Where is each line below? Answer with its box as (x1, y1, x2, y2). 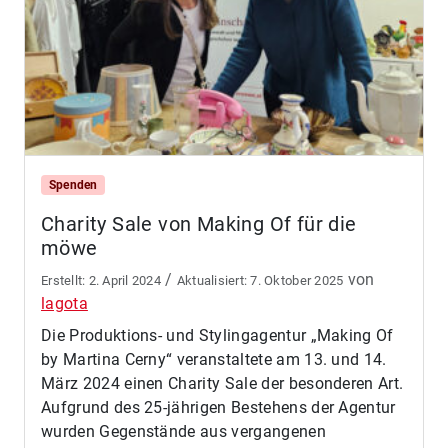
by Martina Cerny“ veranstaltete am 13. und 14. (41, 350, 387, 370)
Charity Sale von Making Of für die (41, 212, 357, 237)
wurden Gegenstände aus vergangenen (41, 422, 326, 442)
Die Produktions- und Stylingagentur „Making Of (41, 326, 394, 346)
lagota (41, 294, 88, 314)
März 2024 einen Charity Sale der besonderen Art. (41, 374, 404, 394)
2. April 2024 (88, 273, 161, 289)
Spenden (48, 178, 98, 193)
